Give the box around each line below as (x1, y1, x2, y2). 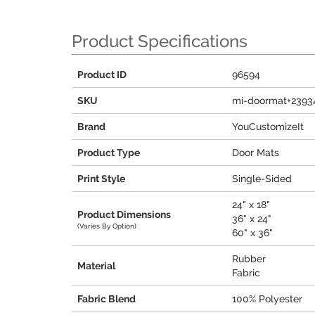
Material (77, 260, 115, 271)
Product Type (77, 147, 140, 158)
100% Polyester (232, 293, 302, 304)
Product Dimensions (77, 208, 171, 220)
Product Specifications (72, 31, 247, 51)
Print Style (77, 173, 125, 184)
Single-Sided (232, 173, 292, 184)
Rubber (232, 253, 266, 264)
